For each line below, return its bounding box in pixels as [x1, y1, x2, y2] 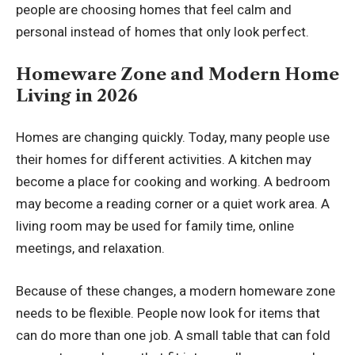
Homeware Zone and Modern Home [16, 63, 339, 84]
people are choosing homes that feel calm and [16, 2, 292, 18]
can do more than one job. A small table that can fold [16, 326, 330, 343]
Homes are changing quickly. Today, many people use [16, 129, 330, 146]
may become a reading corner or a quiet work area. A [16, 196, 330, 212]
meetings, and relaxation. [16, 240, 165, 257]
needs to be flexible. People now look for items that [16, 304, 320, 321]
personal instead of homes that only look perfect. [16, 24, 309, 40]
